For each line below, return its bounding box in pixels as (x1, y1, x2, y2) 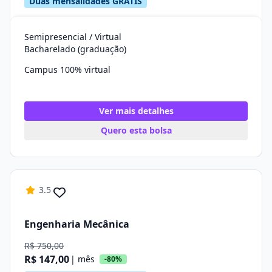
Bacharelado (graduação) (24, 43, 126, 55)
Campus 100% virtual (24, 64, 110, 75)
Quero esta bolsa (100, 124, 172, 136)
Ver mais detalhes (98, 105, 174, 117)
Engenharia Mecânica (24, 217, 129, 231)
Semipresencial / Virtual (24, 31, 121, 42)
